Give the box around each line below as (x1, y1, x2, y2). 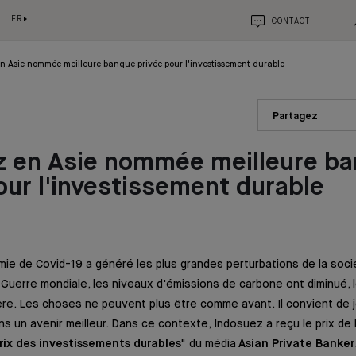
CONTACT (272, 17, 310, 25)
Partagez (273, 111, 318, 122)
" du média (181, 338, 238, 350)
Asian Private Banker (238, 338, 354, 350)
